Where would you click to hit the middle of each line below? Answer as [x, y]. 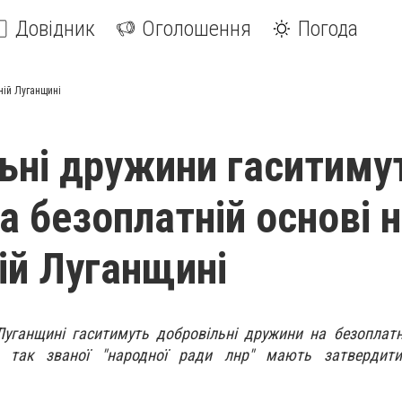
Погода [328, 29]
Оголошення [197, 29]
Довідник [55, 29]
